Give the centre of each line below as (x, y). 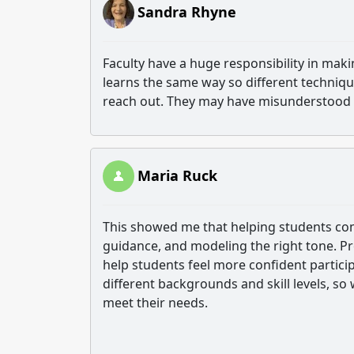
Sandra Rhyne (187, 12)
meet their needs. (155, 303)
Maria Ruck (177, 175)
